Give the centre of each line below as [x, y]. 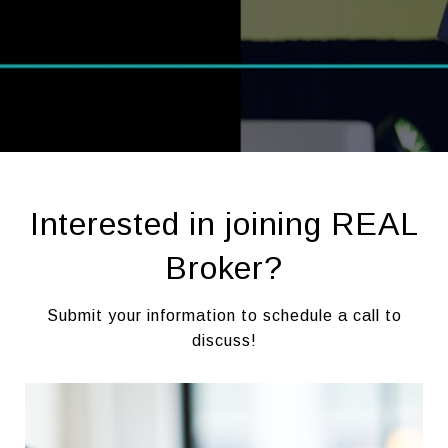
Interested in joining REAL [224, 224]
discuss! [224, 340]
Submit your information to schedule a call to [224, 315]
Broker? [224, 268]
